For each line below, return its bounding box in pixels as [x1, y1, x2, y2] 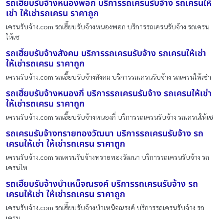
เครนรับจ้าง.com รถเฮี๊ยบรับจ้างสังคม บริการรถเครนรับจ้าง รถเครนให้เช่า [6, 72, 211, 81]
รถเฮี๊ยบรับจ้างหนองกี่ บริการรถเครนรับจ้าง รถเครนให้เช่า [6, 87, 212, 100]
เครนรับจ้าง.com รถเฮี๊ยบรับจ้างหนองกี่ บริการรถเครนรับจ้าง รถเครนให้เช [6, 112, 213, 121]
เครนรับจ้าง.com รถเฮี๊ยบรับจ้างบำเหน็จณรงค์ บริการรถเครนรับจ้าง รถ [6, 203, 204, 212]
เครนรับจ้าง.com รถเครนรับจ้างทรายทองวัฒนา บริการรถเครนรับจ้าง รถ [6, 153, 209, 161]
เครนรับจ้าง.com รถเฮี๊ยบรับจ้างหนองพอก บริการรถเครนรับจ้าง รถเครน [6, 22, 209, 31]
